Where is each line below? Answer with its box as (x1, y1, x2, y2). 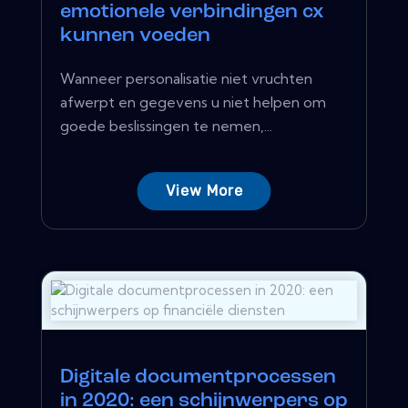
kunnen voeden (60, 25, 210, 46)
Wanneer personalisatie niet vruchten (60, 68, 312, 87)
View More (165, 181, 243, 199)
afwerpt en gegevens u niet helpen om (60, 92, 326, 111)
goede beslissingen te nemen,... (60, 116, 272, 135)
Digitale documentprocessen (60, 366, 336, 388)
